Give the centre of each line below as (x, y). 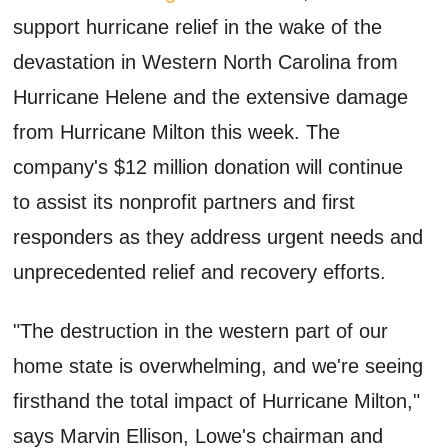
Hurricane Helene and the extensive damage (211, 96)
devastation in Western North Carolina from (206, 61)
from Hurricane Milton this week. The (177, 131)
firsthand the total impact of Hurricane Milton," (217, 400)
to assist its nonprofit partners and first (184, 201)
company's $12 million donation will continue (208, 166)
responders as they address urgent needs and (218, 236)
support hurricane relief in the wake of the (198, 26)
